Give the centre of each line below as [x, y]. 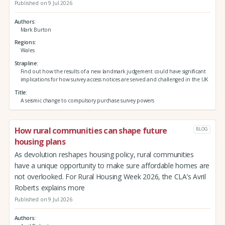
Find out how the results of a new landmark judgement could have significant [113, 72]
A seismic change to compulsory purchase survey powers [87, 100]
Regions [25, 42]
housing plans [40, 141]
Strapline [25, 64]
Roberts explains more [50, 187]
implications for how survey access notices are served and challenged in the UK [114, 80]
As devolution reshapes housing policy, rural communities [104, 154]
